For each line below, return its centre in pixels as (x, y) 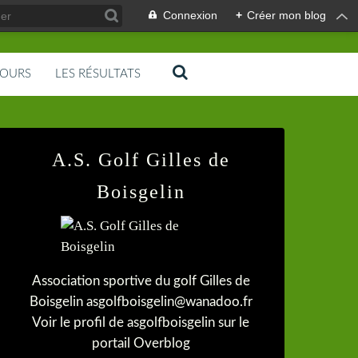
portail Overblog (141, 343)
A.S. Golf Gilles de (141, 160)
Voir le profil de (80, 322)
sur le (232, 322)
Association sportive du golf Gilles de (141, 281)
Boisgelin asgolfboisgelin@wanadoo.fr (141, 302)
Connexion (190, 15)
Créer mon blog (286, 15)
